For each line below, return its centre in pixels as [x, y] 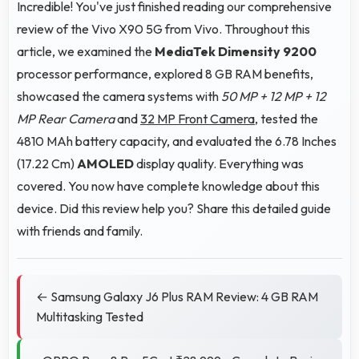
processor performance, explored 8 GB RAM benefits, [165, 73]
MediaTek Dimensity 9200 [236, 51]
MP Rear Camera [66, 118]
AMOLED [105, 163]
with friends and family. [80, 230]
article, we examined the [86, 51]
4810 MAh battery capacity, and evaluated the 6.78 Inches [177, 141]
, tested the [286, 118]
